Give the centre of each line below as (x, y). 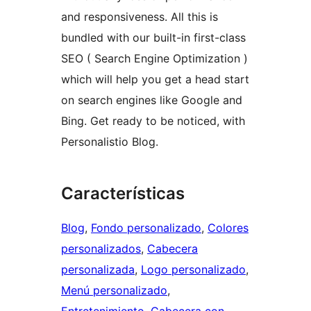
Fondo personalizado (146, 228)
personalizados (101, 249)
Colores (228, 228)
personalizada (98, 270)
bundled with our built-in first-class (153, 38)
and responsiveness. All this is (140, 17)
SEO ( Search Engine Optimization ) (154, 59)
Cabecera (173, 249)
